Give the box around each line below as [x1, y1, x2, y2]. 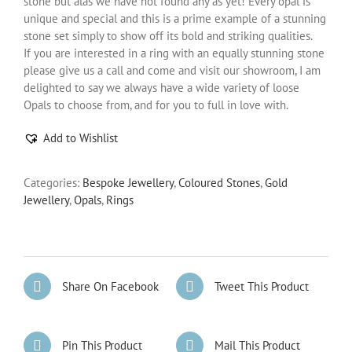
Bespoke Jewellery [82, 175, 174, 190]
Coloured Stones [178, 175, 260, 190]
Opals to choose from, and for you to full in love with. [24, 97, 288, 112]
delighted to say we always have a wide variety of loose [24, 80, 299, 95]
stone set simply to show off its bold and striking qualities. [24, 28, 313, 43]
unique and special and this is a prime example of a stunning [24, 11, 326, 26]
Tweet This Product [214, 278, 309, 294]
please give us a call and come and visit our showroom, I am [24, 63, 321, 78]
